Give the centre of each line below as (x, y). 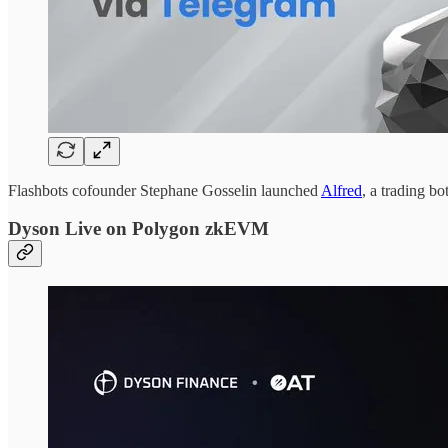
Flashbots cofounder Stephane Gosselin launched (164, 190)
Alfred (341, 190)
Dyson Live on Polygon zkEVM (138, 229)
